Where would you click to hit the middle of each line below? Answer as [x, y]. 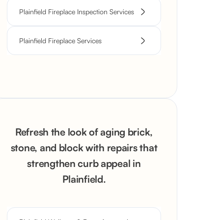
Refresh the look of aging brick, [84, 132]
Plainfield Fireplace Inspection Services [77, 12]
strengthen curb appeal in [84, 163]
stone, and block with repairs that [84, 148]
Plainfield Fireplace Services [60, 41]
